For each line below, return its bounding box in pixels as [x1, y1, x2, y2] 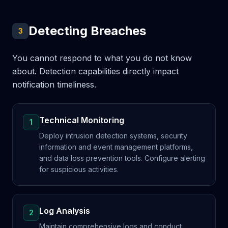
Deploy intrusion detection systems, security [39, 131, 187, 140]
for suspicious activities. [39, 165, 119, 174]
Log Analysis [39, 206, 90, 216]
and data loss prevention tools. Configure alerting [39, 154, 205, 162]
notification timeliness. [12, 79, 96, 90]
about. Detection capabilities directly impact [12, 66, 179, 76]
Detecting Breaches [28, 23, 146, 38]
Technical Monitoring [39, 115, 124, 125]
